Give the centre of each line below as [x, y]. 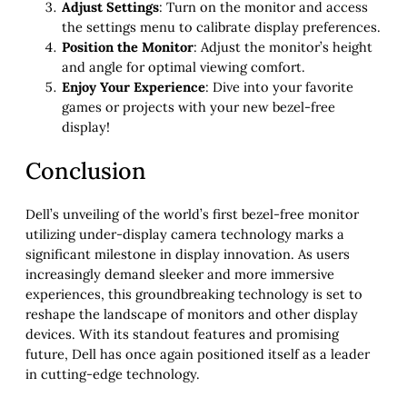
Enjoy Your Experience [134, 87]
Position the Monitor [128, 47]
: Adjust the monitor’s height [283, 47]
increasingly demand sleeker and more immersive [180, 273]
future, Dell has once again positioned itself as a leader [198, 353]
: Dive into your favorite [279, 87]
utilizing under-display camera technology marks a [185, 233]
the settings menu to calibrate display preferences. [221, 27]
